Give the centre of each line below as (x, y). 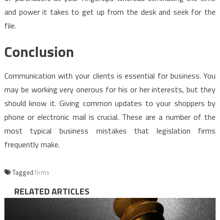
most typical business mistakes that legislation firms (110, 131)
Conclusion (39, 52)
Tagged (23, 173)
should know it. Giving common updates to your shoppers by (110, 103)
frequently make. (32, 145)
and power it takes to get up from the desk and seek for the (110, 12)
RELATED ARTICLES (52, 192)
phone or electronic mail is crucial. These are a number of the (110, 117)
